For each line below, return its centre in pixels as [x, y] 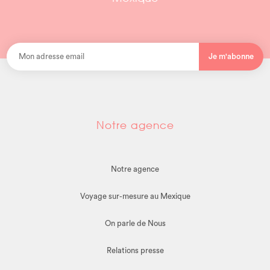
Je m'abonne [231, 57]
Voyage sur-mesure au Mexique [135, 196]
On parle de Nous [135, 224]
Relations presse [135, 251]
